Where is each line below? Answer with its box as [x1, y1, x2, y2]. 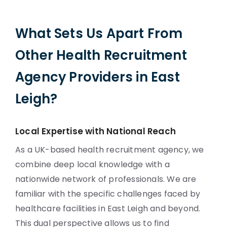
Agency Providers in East [15, 68, 180, 86]
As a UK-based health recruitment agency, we [15, 144, 204, 156]
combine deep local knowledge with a [15, 159, 170, 170]
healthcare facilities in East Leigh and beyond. [15, 203, 201, 214]
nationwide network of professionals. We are [15, 173, 197, 185]
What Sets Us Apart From [15, 24, 183, 43]
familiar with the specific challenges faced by [15, 188, 201, 200]
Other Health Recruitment [15, 46, 187, 64]
